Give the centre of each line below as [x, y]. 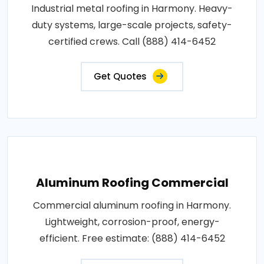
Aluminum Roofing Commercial [132, 182]
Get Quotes [120, 76]
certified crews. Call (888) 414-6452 [132, 41]
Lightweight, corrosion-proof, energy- [132, 222]
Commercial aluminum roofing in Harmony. [132, 205]
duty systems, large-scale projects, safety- [132, 25]
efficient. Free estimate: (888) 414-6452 [132, 238]
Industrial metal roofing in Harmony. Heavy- [132, 8]
